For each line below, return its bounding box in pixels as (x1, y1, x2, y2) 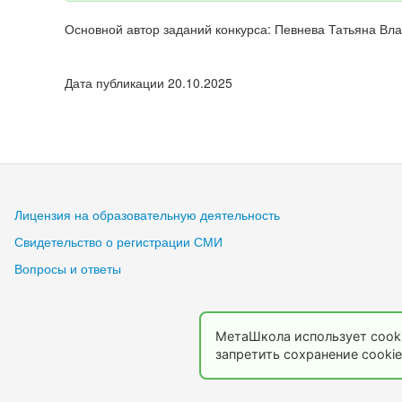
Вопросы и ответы (14, 259, 121, 278)
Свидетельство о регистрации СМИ (14, 232, 223, 251)
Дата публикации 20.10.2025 (65, 74, 232, 92)
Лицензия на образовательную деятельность (14, 205, 280, 224)
